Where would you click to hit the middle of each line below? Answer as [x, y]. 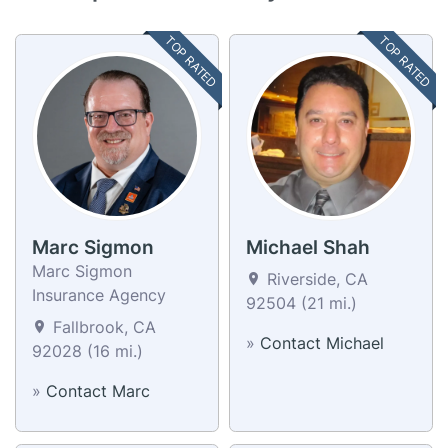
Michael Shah [308, 247]
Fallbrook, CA [102, 326]
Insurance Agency [99, 294]
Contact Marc [98, 390]
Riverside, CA [315, 278]
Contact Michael [322, 342]
